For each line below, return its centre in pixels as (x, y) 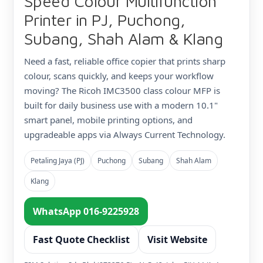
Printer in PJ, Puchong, (105, 20)
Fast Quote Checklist (81, 240)
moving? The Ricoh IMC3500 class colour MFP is (122, 90)
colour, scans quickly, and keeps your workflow (119, 76)
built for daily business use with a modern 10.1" (121, 105)
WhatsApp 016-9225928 (86, 211)
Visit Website (177, 240)
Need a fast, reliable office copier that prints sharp (125, 61)
